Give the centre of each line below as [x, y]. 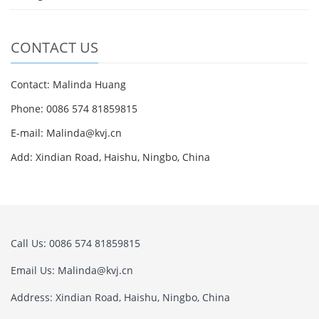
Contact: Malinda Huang [68, 84]
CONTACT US [54, 47]
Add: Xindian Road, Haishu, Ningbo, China [110, 157]
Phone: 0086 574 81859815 [74, 109]
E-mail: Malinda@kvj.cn [66, 133]
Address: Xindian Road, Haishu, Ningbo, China [120, 297]
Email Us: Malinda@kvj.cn [72, 270]
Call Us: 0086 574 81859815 [75, 243]
